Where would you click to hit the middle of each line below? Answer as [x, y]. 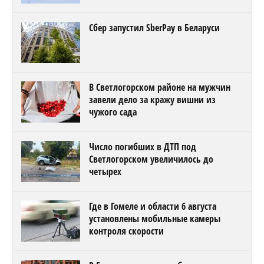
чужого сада [113, 112]
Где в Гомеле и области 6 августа [153, 207]
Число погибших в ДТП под [143, 147]
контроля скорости [126, 231]
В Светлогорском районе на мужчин [160, 88]
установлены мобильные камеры [155, 219]
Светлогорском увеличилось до [151, 159]
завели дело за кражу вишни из [152, 100]
